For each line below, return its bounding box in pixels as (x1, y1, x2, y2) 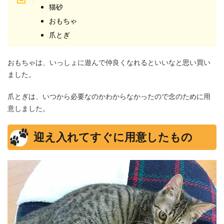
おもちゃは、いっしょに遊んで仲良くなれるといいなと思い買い (7, 58, 210, 67)
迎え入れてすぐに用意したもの (33, 130, 192, 144)
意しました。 (7, 104, 49, 113)
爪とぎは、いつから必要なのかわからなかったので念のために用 (7, 92, 210, 101)
